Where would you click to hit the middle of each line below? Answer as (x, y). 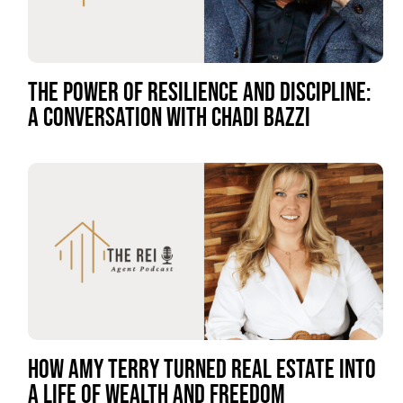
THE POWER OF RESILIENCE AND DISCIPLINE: (199, 93)
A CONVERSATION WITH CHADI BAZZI (169, 118)
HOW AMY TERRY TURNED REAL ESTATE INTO (201, 371)
